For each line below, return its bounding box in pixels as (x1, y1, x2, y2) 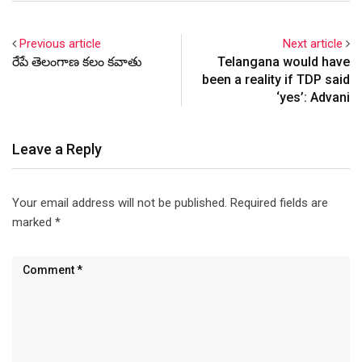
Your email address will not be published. (12, 195, 227, 210)
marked (12, 214, 55, 229)
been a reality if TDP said (202, 71, 350, 87)
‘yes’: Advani (276, 89, 350, 105)
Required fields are (230, 195, 328, 210)
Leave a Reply (12, 140, 102, 158)
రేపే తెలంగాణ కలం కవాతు (12, 53, 142, 69)
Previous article (19, 36, 101, 51)
